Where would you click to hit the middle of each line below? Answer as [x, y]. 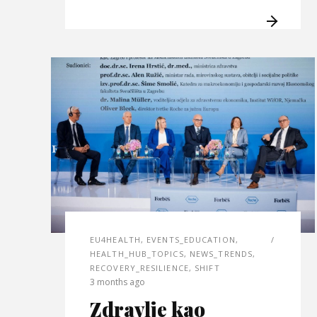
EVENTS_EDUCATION [191, 240]
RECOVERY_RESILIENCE [139, 268]
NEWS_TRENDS [221, 254]
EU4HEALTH [115, 240]
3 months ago [117, 282]
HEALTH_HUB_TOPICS [137, 254]
